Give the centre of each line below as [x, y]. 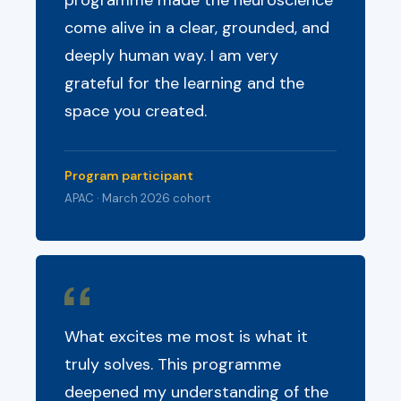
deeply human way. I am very [171, 55]
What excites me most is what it [186, 337]
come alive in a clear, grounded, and [197, 28]
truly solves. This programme [173, 364]
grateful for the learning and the [184, 83]
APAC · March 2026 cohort [137, 198]
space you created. [136, 111]
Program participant [129, 175]
